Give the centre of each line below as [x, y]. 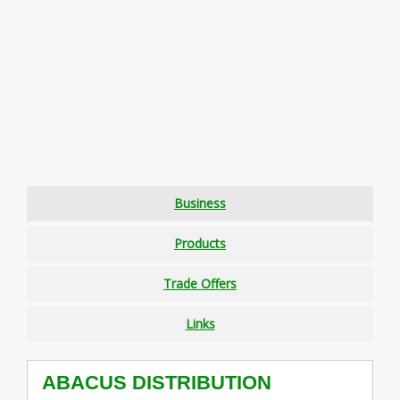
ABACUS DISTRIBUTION [156, 382]
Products [200, 243]
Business [200, 203]
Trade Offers [200, 283]
